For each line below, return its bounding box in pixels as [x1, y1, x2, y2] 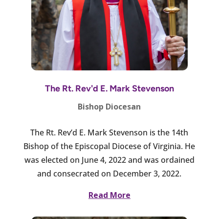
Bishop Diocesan [78, 101, 141, 112]
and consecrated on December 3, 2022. [37, 168, 182, 179]
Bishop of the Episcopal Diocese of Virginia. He [23, 141, 196, 152]
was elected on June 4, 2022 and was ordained [24, 154, 195, 165]
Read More [88, 190, 131, 200]
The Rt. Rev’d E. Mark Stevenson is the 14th [30, 127, 189, 138]
